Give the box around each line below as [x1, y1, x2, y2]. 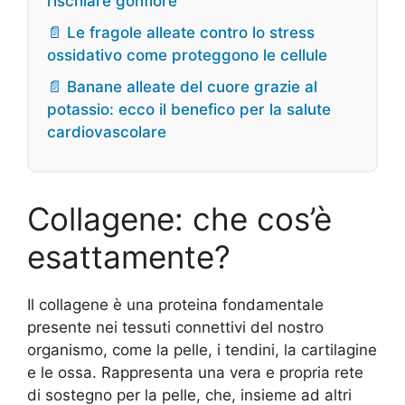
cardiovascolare [47, 123, 166, 142]
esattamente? [27, 238, 231, 277]
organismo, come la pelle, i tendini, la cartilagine [27, 341, 377, 360]
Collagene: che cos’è [27, 200, 332, 239]
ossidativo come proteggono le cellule [47, 46, 327, 65]
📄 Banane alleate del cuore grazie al [47, 78, 317, 97]
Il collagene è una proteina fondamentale [27, 296, 324, 315]
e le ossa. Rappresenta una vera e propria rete [27, 363, 363, 382]
